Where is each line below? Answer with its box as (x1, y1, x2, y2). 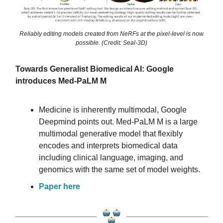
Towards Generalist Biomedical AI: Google (15, 65, 174, 74)
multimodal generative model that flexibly (39, 129, 183, 138)
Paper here (39, 182, 80, 191)
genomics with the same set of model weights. (39, 165, 200, 174)
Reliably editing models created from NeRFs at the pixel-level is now (19, 30, 204, 38)
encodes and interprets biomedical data (39, 141, 178, 150)
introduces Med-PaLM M (15, 77, 107, 86)
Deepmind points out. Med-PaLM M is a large (39, 117, 198, 126)
